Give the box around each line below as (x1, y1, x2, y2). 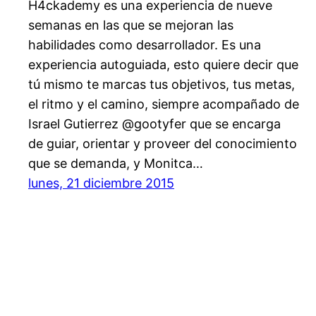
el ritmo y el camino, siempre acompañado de (28, 97, 299, 112)
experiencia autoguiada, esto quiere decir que (28, 57, 298, 73)
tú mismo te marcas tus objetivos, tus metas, (28, 77, 295, 92)
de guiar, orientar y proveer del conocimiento (28, 136, 297, 152)
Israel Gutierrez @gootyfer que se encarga (28, 116, 281, 132)
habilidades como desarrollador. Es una (28, 37, 261, 53)
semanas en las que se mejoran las (28, 18, 233, 33)
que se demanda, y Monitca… (28, 156, 203, 171)
